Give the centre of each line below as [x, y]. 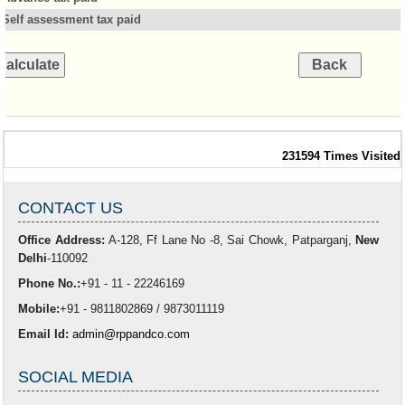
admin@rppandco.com [132, 334]
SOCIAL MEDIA [76, 377]
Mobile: [39, 309]
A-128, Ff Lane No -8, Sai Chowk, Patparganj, [231, 240]
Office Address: [61, 240]
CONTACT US [71, 208]
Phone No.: [50, 283]
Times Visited [362, 156]
